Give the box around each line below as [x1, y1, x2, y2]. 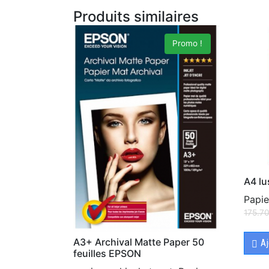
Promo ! [172, 38, 203, 49]
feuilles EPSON [73, 247, 141, 260]
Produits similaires [73, 8, 199, 25]
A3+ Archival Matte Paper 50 [73, 236, 204, 249]
